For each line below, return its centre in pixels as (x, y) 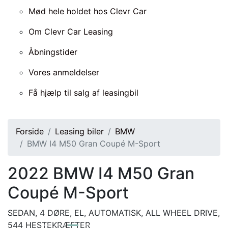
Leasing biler (79, 131)
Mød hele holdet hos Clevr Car (88, 11)
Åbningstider (53, 52)
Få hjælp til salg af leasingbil (83, 92)
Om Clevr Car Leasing (71, 31)
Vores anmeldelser (64, 72)
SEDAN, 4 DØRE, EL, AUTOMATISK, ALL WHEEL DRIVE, (114, 212)
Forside (30, 131)
